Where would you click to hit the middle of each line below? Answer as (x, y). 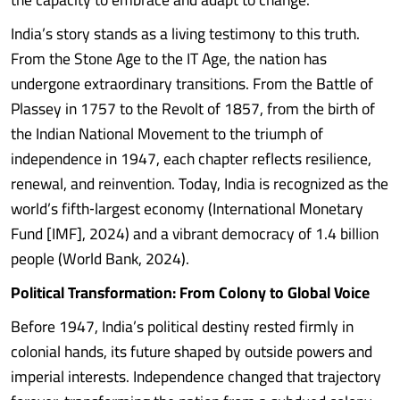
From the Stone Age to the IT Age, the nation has (169, 58)
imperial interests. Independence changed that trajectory (196, 376)
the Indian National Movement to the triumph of (167, 133)
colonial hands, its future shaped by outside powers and (192, 351)
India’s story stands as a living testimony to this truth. (185, 33)
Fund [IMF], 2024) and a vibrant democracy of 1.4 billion (195, 233)
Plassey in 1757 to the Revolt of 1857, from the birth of (193, 108)
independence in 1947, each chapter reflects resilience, (191, 158)
